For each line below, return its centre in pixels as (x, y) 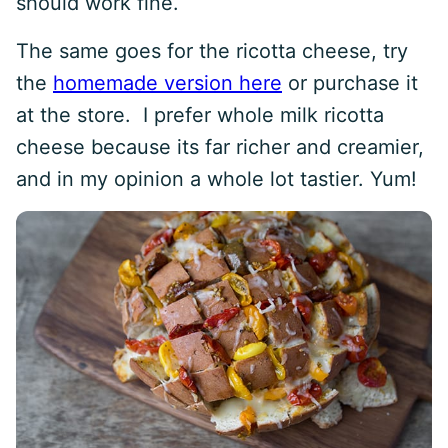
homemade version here (167, 83)
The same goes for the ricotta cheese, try (212, 51)
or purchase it (350, 83)
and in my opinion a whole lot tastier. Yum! (216, 179)
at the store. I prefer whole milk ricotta (200, 115)
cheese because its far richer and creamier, (220, 147)
